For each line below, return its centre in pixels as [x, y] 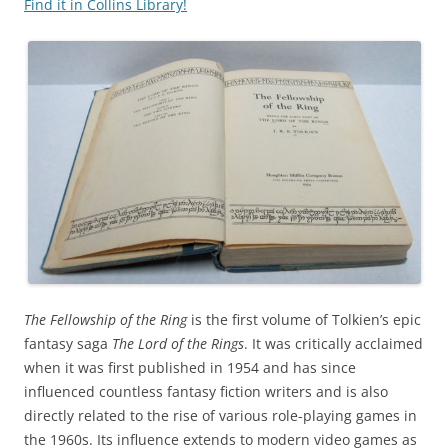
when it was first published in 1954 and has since [190, 368]
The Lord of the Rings [178, 344]
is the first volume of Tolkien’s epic [304, 320]
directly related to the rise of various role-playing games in [220, 416]
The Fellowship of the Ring [105, 320]
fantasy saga [68, 344]
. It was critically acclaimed [333, 344]
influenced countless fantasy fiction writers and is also [206, 392]
